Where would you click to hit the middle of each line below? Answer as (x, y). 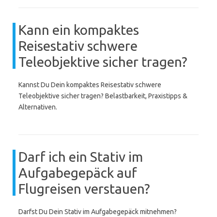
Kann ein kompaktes (79, 30)
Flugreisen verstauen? (84, 189)
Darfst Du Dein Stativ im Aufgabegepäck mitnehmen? (98, 212)
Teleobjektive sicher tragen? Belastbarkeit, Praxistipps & (103, 96)
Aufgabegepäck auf (78, 173)
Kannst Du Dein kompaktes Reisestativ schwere (90, 85)
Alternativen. (38, 107)
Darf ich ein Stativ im (81, 157)
